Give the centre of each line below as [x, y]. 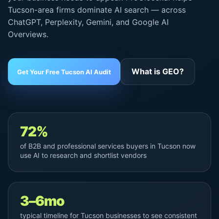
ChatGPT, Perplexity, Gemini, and [70, 22]
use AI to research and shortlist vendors [83, 155]
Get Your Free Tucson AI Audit [64, 72]
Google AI [150, 22]
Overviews [27, 34]
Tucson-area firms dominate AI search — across [97, 10]
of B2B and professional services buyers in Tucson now [108, 146]
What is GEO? [158, 71]
